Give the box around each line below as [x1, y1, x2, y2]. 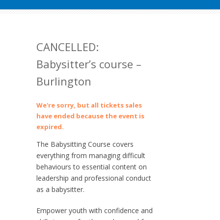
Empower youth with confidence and [36, 206, 153, 215]
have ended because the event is [36, 111, 144, 120]
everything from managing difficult [36, 151, 145, 160]
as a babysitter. [36, 185, 84, 194]
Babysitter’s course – [36, 56, 141, 71]
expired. [36, 122, 64, 131]
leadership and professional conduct [36, 173, 151, 183]
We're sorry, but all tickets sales [36, 101, 142, 110]
